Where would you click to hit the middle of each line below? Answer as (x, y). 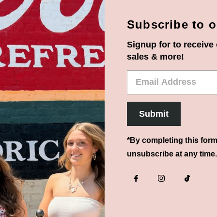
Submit (154, 114)
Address (144, 90)
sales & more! (155, 56)
